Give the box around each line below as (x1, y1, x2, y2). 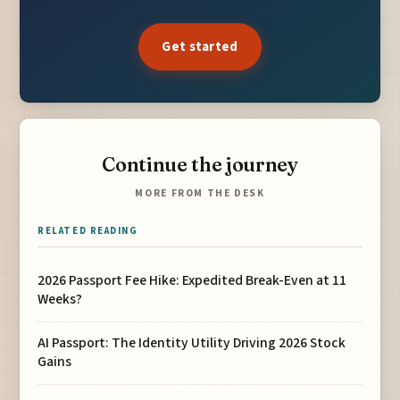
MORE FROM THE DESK (135, 186, 265, 202)
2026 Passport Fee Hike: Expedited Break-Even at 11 (37, 271, 347, 291)
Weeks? (37, 289, 83, 310)
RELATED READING (37, 224, 138, 238)
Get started (162, 37, 238, 57)
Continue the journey (102, 152, 298, 177)
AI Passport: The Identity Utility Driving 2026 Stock (37, 333, 346, 354)
